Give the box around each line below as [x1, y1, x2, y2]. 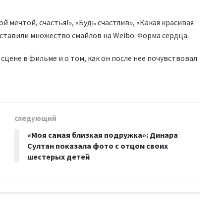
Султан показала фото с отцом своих [27, 140, 168, 151]
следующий [14, 113, 56, 123]
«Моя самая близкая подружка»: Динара [27, 129, 178, 140]
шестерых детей [27, 151, 90, 162]
